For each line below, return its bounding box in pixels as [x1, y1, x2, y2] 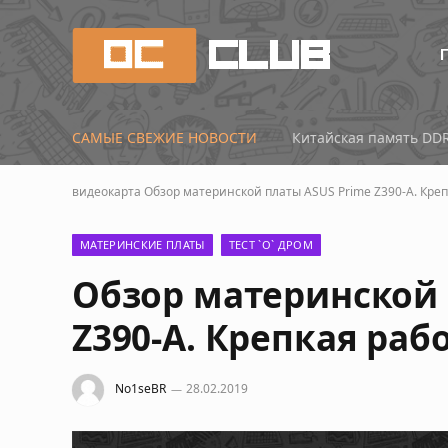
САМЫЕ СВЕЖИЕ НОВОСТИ [72, 128, 257, 147]
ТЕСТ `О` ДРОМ [228, 237, 313, 252]
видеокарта [72, 183, 141, 200]
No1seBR [115, 380, 166, 398]
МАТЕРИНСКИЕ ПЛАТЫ [80, 237, 205, 252]
